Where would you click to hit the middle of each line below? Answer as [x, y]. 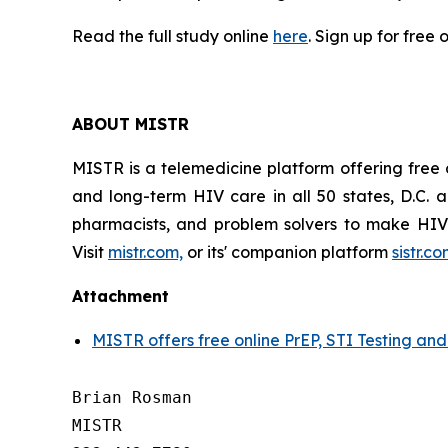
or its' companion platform [287, 252]
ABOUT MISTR [130, 124]
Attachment [120, 296]
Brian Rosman [132, 397]
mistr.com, [145, 252]
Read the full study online [172, 36]
